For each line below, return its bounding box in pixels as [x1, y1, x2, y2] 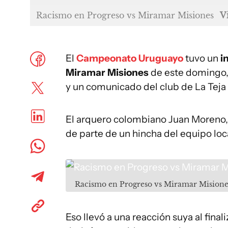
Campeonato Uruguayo [76, 52, 183, 64]
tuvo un [183, 52, 220, 64]
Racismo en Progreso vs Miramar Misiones [36, 10, 214, 20]
